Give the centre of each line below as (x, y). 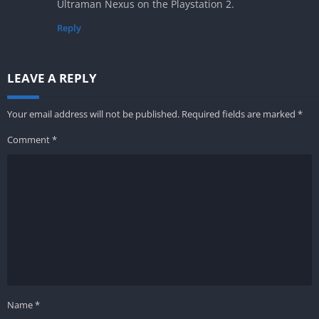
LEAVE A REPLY (52, 78)
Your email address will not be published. (93, 114)
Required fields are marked (240, 114)
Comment (30, 140)
